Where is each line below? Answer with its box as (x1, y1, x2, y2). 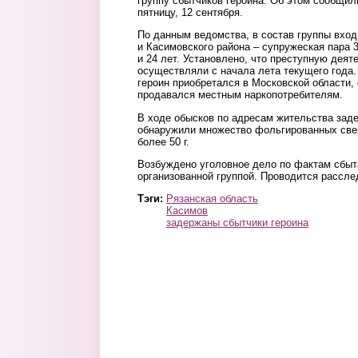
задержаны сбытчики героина (166, 217, 308, 229)
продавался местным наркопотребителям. (137, 89, 343, 101)
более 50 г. (137, 135, 189, 148)
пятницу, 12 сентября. (137, 6, 243, 18)
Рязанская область (166, 193, 258, 205)
